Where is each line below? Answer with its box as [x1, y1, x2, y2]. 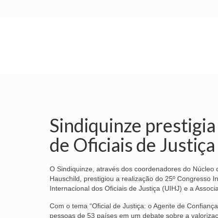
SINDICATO [104, 60, 142, 69]
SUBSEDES [163, 60, 197, 69]
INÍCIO [59, 60, 82, 69]
